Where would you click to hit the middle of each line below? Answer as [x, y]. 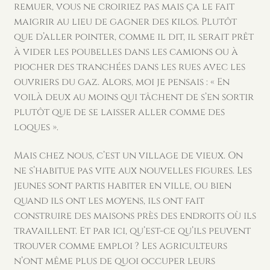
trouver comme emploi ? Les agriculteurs [120, 246]
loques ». [36, 127]
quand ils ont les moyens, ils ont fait [109, 201]
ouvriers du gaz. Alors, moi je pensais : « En [121, 82]
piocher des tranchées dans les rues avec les [129, 67]
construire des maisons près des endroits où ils [135, 216]
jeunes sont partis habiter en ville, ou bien [122, 186]
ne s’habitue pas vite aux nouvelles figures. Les [133, 171]
